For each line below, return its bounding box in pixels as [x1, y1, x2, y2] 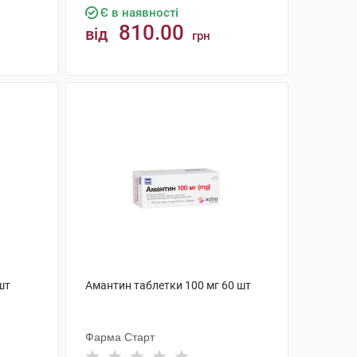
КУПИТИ [156, 88, 213, 101]
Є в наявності [100, 6, 178, 20]
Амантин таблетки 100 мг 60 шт [84, 279, 251, 292]
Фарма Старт [84, 331, 155, 343]
